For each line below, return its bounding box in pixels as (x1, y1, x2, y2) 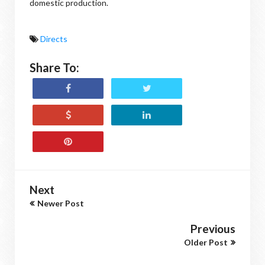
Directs (40, 34, 67, 44)
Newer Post (37, 198, 84, 208)
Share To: (30, 60, 79, 75)
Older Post (184, 237, 228, 247)
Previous (190, 222, 235, 235)
